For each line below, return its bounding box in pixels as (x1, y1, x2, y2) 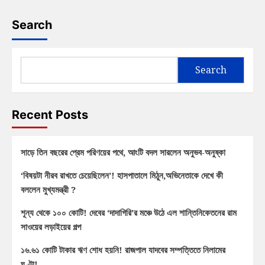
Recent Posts (12, 107, 88, 122)
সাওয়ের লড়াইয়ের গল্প (21, 220, 81, 232)
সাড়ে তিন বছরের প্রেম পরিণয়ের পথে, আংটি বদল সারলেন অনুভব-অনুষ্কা (21, 146, 225, 158)
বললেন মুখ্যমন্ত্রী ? (21, 183, 76, 195)
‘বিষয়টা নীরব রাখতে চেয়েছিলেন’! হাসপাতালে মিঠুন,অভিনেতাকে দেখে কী (21, 169, 223, 181)
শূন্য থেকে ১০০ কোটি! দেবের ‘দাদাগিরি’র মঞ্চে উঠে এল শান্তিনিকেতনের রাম (21, 206, 237, 218)
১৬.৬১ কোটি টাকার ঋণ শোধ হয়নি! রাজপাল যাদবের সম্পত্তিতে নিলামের (21, 243, 225, 256)
